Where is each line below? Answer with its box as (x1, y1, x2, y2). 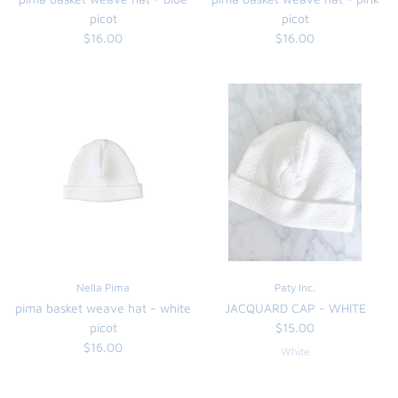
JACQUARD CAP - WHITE (224, 300, 366, 316)
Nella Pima (76, 281, 130, 295)
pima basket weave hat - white (15, 300, 191, 316)
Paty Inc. (275, 281, 315, 295)
